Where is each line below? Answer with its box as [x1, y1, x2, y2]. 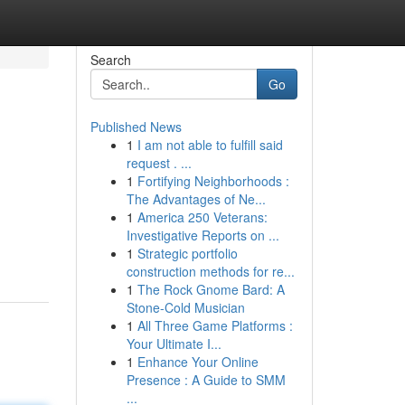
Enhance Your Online [137, 353, 259, 371]
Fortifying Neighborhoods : [137, 172, 289, 190]
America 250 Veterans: [137, 208, 268, 226]
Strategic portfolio [137, 244, 238, 262]
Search [89, 51, 131, 69]
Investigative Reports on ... [126, 226, 279, 244]
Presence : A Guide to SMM [126, 371, 286, 389]
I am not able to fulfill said [137, 136, 283, 154]
